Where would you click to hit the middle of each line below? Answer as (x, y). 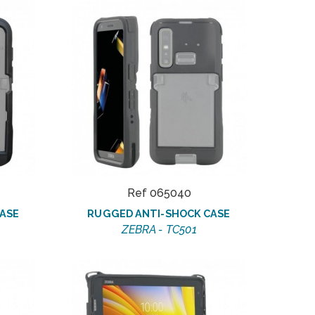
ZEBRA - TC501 (159, 230)
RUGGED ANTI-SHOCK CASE (159, 214)
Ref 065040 (159, 193)
